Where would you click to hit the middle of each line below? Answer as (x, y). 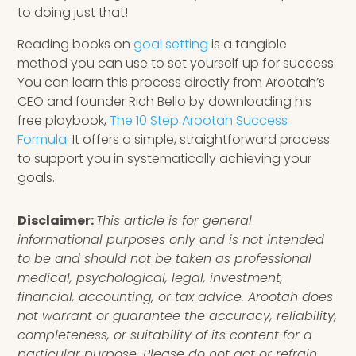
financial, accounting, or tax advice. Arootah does (176, 296)
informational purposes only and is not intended (171, 239)
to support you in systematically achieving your (165, 158)
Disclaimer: (56, 220)
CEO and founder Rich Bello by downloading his (165, 101)
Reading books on (76, 44)
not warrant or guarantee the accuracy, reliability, (178, 315)
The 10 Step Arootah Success (199, 120)
